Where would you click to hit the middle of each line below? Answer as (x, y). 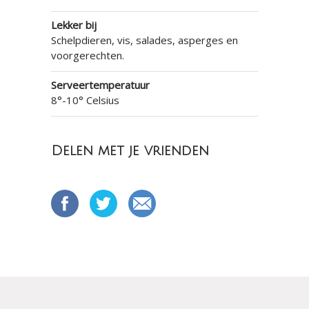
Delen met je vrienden (130, 151)
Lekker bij (74, 25)
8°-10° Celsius (85, 100)
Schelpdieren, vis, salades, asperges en (144, 40)
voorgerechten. (88, 55)
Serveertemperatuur (100, 85)
